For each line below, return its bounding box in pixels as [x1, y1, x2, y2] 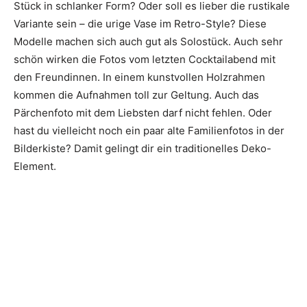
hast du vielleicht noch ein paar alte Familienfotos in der [14, 124, 284, 138]
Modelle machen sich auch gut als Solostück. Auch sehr [14, 35, 283, 49]
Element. [14, 160, 56, 173]
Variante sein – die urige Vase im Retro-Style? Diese [14, 17, 267, 31]
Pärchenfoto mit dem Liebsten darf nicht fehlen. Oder [14, 106, 272, 120]
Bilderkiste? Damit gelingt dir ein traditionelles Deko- [14, 142, 271, 156]
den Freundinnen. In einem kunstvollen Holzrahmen [14, 71, 265, 84]
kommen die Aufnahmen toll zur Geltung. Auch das [14, 88, 259, 102]
